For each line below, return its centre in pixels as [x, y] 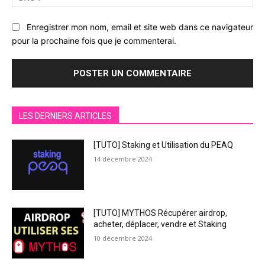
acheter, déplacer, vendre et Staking [160, 224]
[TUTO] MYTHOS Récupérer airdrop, [161, 213]
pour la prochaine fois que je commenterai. [94, 40]
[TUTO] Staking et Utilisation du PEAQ [164, 145]
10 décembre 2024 [123, 238]
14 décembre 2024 [123, 159]
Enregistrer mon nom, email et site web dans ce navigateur [140, 27]
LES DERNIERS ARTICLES [65, 116]
